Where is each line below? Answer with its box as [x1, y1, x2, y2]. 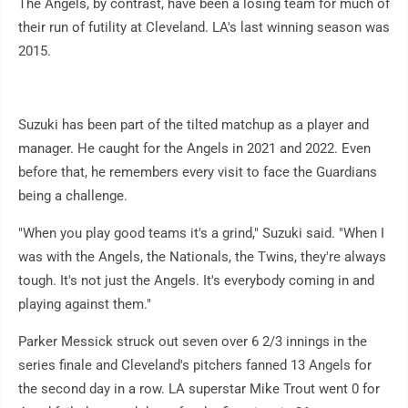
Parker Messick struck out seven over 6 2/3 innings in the [18, 333, 367, 351]
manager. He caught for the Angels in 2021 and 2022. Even [18, 140, 371, 158]
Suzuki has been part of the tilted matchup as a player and [18, 117, 369, 134]
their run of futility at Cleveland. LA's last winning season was [18, 19, 390, 36]
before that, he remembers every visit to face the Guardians [18, 164, 377, 181]
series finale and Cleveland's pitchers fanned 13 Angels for [18, 357, 372, 374]
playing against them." [18, 296, 151, 313]
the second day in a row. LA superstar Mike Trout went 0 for [18, 381, 380, 398]
